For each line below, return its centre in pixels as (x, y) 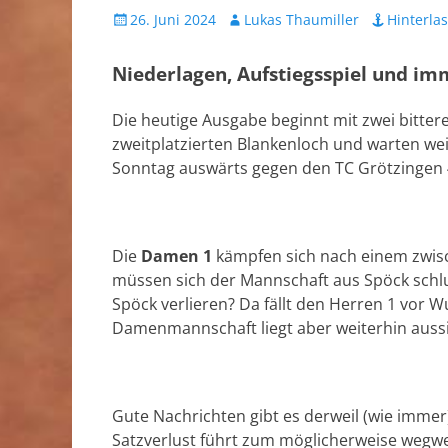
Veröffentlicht (156, 18)
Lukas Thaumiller (301, 19)
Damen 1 (176, 256)
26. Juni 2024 (173, 19)
